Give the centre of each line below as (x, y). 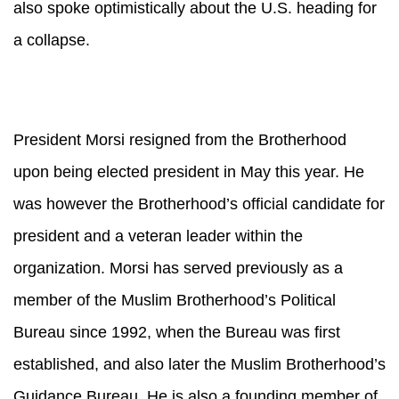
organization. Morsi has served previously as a (178, 268)
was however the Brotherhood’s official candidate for (199, 204)
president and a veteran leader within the (158, 236)
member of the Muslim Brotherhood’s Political (175, 300)
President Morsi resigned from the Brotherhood (180, 140)
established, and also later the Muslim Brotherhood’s (199, 364)
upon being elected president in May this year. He (189, 172)
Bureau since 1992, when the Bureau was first (177, 332)
